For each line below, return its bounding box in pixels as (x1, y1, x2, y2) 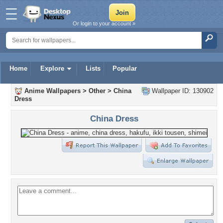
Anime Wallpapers (24, 87, 81, 95)
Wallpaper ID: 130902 (150, 87, 214, 95)
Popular (112, 65, 137, 72)
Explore (40, 65, 64, 72)
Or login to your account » (73, 20, 135, 26)
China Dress (90, 113, 138, 123)
